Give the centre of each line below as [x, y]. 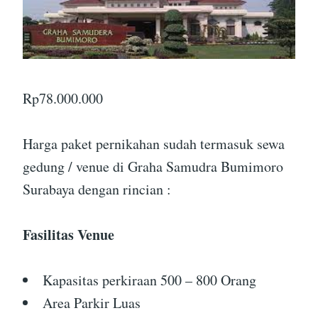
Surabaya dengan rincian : [97, 189]
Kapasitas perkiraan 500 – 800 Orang [149, 280]
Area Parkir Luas [92, 302]
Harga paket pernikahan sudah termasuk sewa [154, 143]
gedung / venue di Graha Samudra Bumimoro [153, 166]
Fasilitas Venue [68, 234]
